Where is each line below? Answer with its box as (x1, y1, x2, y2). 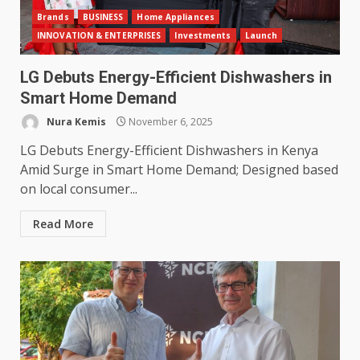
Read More (33, 216, 93, 232)
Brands (37, 11, 69, 23)
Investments (174, 30, 231, 42)
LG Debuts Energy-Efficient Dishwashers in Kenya (20, 141, 318, 160)
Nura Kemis (44, 114, 106, 129)
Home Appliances (137, 11, 215, 23)
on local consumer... (20, 180, 137, 198)
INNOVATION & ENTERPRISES (37, 30, 162, 42)
